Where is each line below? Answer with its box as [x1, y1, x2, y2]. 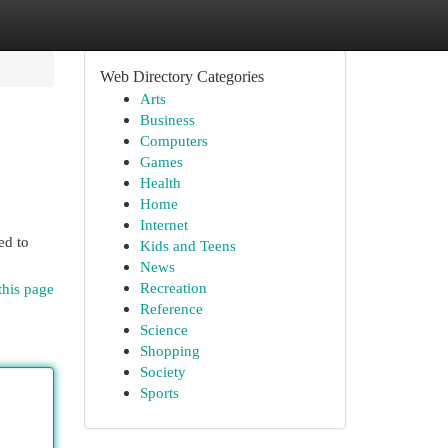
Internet [139, 216, 188, 233]
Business [139, 111, 195, 128]
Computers [139, 132, 208, 149]
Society [139, 363, 186, 380]
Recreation [139, 279, 207, 296]
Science [139, 321, 188, 338]
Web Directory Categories [99, 68, 264, 85]
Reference [139, 300, 203, 317]
